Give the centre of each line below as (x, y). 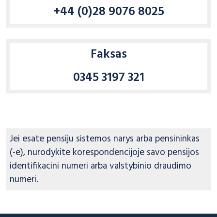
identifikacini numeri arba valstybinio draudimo (101, 166)
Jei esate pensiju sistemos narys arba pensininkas (105, 139)
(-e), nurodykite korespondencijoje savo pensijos (104, 153)
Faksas (108, 54)
